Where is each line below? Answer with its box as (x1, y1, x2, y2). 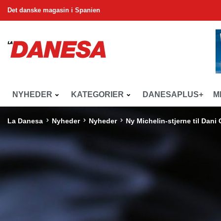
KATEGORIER (71, 90, 124, 99)
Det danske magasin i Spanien (7, 6, 100, 14)
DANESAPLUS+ (143, 90, 203, 99)
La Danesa (7, 117, 43, 125)
